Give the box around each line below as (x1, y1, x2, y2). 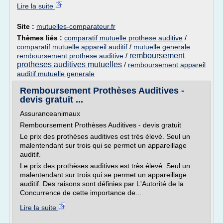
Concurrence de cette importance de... (20, 189, 141, 197)
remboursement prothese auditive (17, 52, 123, 60)
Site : (17, 22, 36, 30)
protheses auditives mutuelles (17, 60, 122, 69)
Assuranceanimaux (20, 110, 80, 117)
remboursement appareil (128, 61, 206, 69)
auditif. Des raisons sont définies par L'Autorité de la (20, 180, 184, 188)
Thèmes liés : (17, 34, 64, 42)
